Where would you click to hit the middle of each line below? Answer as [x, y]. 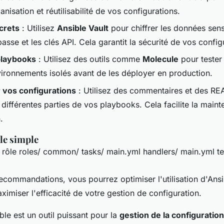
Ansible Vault [83, 28]
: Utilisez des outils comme [89, 59]
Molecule [160, 59]
